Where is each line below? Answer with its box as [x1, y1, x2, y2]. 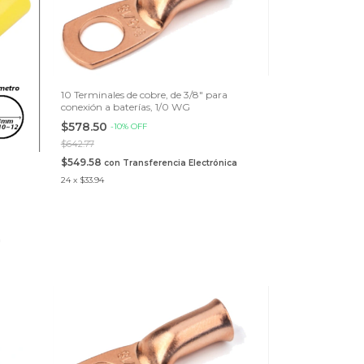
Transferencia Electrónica [122, 157, 237, 168]
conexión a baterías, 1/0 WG [60, 100, 190, 113]
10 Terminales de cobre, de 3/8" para [60, 88, 227, 101]
